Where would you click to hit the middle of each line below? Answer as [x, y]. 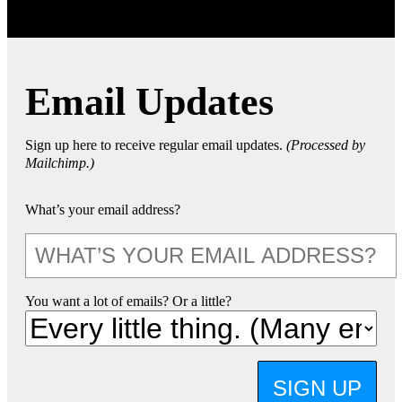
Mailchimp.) [60, 162]
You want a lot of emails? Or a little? [128, 301]
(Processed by [326, 144]
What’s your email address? [103, 209]
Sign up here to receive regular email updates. [156, 144]
